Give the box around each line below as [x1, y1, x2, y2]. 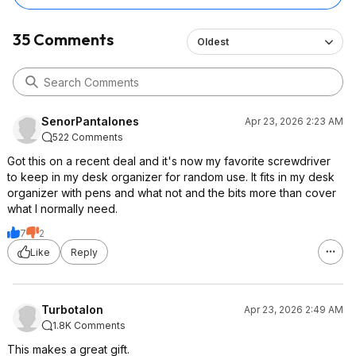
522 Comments [52, 131, 123, 143]
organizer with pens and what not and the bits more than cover [7, 186, 336, 199]
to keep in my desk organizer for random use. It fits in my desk [7, 170, 335, 184]
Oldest [196, 36, 229, 48]
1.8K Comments [52, 319, 126, 331]
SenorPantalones [41, 114, 139, 128]
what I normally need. [7, 202, 118, 215]
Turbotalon [41, 303, 103, 316]
